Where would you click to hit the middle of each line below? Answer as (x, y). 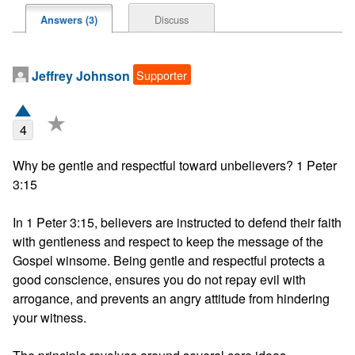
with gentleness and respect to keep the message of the (168, 241)
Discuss (171, 20)
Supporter (162, 74)
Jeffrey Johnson (81, 75)
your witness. (50, 317)
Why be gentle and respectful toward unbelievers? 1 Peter (175, 165)
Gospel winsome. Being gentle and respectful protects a (169, 260)
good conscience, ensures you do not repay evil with (159, 279)
